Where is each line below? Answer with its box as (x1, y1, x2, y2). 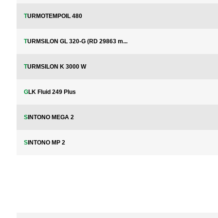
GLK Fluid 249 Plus (28, 88, 76, 95)
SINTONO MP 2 (27, 139, 65, 146)
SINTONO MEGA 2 (27, 113, 74, 121)
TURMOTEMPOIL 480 (27, 12, 82, 19)
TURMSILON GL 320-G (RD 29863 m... (27, 37, 127, 45)
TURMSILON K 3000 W (27, 63, 86, 70)
